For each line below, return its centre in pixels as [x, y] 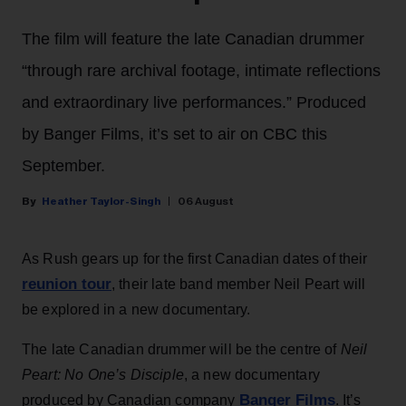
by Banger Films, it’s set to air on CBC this [174, 135]
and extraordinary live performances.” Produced [194, 103]
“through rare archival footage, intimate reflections [201, 71]
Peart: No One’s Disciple [103, 375]
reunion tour [67, 285]
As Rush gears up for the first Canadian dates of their [195, 259]
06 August [206, 202]
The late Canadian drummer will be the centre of [181, 350]
